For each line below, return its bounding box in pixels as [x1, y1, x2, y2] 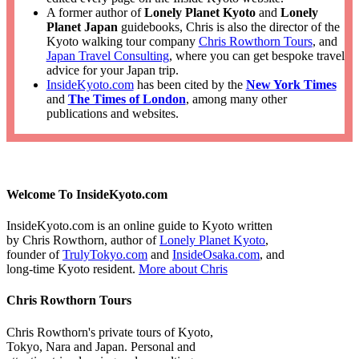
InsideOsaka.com [172, 248, 260, 262]
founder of [6, 248, 63, 262]
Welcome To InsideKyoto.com [6, 187, 167, 201]
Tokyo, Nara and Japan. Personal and [6, 339, 196, 353]
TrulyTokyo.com [63, 248, 147, 262]
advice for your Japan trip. [46, 63, 179, 78]
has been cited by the [133, 78, 246, 92]
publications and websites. [46, 107, 179, 121]
